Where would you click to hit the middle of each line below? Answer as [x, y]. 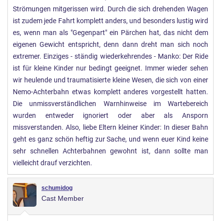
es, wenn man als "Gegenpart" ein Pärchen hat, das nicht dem [110, 33]
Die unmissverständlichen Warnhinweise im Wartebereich [110, 104]
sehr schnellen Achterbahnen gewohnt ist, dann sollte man [110, 151]
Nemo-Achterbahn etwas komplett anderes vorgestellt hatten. [110, 92]
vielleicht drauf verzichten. [53, 163]
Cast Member [63, 198]
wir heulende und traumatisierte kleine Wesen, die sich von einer [110, 80]
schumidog [57, 188]
